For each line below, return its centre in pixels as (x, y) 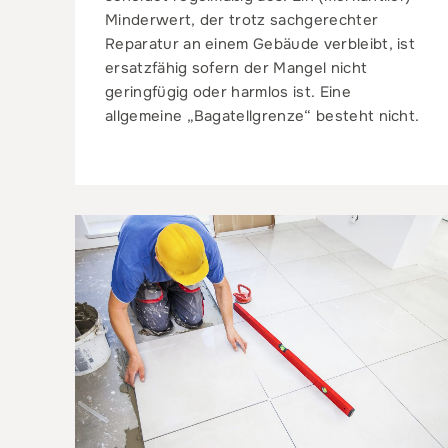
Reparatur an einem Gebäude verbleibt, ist (260, 43)
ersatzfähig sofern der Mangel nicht (236, 67)
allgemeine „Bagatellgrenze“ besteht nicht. (262, 115)
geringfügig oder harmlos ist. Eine (228, 91)
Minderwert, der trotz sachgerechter (242, 19)
